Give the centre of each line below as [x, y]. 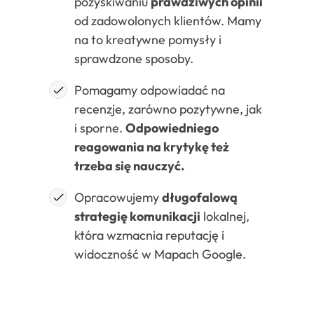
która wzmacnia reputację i [149, 235]
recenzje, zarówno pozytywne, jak [168, 109]
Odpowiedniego [172, 128]
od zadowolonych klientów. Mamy [168, 21]
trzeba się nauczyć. [129, 166]
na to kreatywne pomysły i [148, 40]
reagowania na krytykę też [152, 147]
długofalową [200, 198]
